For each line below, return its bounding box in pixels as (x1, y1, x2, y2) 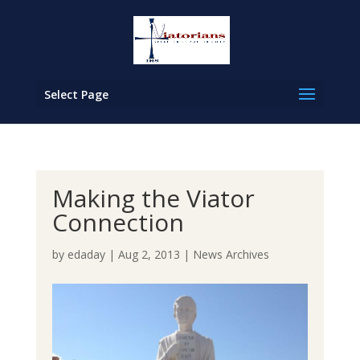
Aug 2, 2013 (117, 247, 180, 262)
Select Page (43, 87, 108, 102)
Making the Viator (51, 182, 255, 215)
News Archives (192, 247, 269, 262)
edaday (67, 247, 105, 262)
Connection (51, 206, 184, 239)
